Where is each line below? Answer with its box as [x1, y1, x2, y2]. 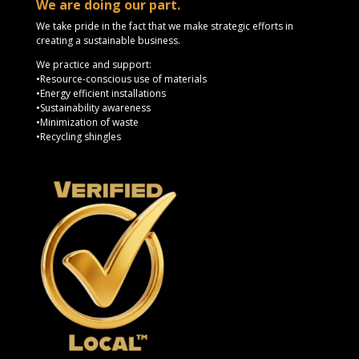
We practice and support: [35, 58, 151, 72]
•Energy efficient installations [35, 87, 166, 101]
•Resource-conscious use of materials [35, 72, 207, 87]
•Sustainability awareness [35, 101, 151, 115]
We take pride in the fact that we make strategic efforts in [35, 19, 293, 34]
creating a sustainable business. [35, 34, 180, 48]
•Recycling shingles [35, 130, 121, 144]
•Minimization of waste [35, 115, 139, 130]
